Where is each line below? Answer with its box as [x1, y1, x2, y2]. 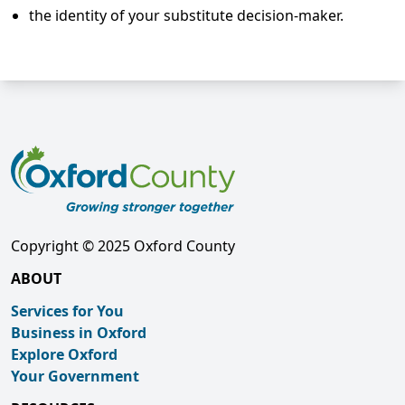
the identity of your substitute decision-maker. [29, 5, 344, 25]
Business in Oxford [11, 323, 146, 343]
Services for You [11, 301, 124, 321]
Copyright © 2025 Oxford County [11, 236, 235, 256]
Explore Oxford [11, 344, 118, 364]
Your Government [11, 366, 139, 386]
